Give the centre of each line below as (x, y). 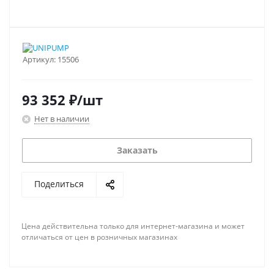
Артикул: (39, 59)
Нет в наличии (62, 119)
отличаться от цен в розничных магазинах (99, 237)
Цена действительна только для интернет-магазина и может (133, 226)
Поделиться (59, 184)
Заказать (137, 150)
